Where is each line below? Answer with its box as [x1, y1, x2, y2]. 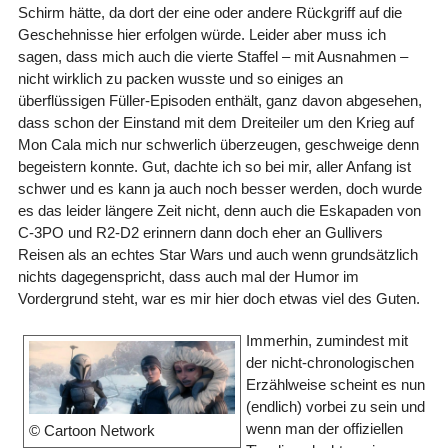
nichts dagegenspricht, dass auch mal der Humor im [17, 267, 359, 285]
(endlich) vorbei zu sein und [245, 397, 425, 415]
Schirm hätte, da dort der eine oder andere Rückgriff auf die [17, 3, 402, 21]
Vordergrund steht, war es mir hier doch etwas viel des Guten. [17, 289, 420, 307]
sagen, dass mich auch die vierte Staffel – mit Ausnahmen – [17, 47, 408, 65]
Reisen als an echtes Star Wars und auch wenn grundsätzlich [17, 245, 418, 263]
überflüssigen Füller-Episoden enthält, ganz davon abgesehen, [17, 91, 422, 109]
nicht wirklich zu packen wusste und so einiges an [17, 69, 343, 87]
